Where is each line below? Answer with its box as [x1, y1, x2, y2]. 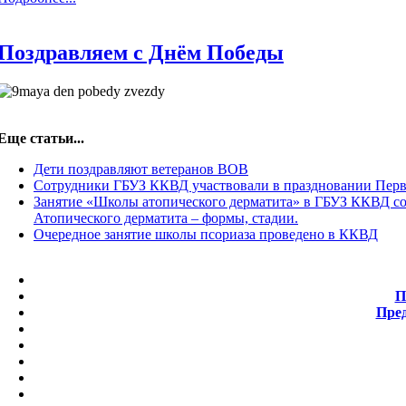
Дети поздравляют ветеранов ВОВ [34, 160, 248, 177]
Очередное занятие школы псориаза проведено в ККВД [34, 226, 378, 242]
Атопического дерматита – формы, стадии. [34, 209, 298, 226]
